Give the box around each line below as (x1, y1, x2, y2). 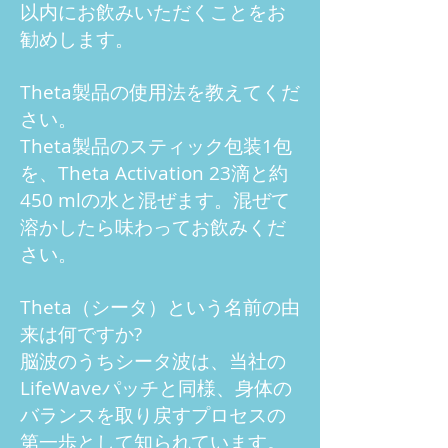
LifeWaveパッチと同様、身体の (20, 375, 292, 401)
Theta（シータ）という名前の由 (20, 294, 300, 320)
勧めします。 (20, 26, 134, 52)
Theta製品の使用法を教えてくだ (20, 79, 300, 105)
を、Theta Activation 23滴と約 (20, 160, 288, 186)
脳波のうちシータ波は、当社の (20, 348, 286, 374)
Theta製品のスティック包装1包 (20, 133, 292, 159)
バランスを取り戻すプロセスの (20, 402, 286, 428)
